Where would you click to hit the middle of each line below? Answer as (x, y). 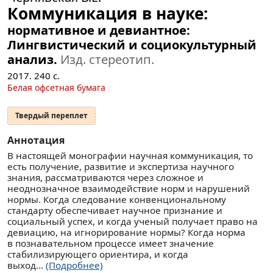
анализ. (34, 59)
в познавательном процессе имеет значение (111, 243)
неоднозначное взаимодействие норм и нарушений (129, 189)
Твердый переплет (51, 116)
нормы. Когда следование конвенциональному (117, 200)
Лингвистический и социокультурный (132, 45)
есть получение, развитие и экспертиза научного (121, 167)
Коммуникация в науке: (108, 14)
